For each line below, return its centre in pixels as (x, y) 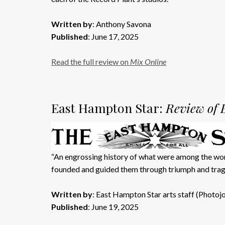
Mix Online (148, 62)
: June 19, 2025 (113, 207)
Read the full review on (91, 62)
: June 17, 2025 (113, 36)
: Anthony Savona (122, 24)
